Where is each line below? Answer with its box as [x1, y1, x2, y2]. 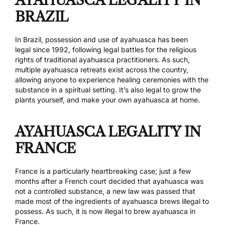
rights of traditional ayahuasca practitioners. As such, [15, 55, 190, 64]
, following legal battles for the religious [68, 45, 196, 54]
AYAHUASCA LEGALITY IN [15, 123, 201, 140]
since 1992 [31, 45, 68, 54]
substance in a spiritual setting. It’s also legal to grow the [15, 85, 201, 94]
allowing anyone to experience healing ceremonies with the [15, 75, 208, 84]
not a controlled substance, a [15, 187, 110, 196]
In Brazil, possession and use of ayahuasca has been [15, 35, 188, 44]
